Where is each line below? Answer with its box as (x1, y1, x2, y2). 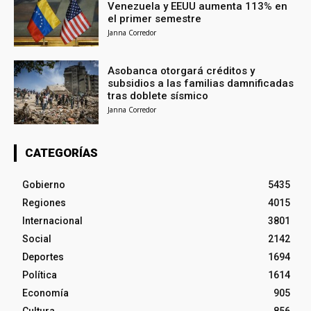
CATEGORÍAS (25, 146, 98, 160)
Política (22, 269, 57, 281)
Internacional (22, 215, 83, 227)
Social (22, 233, 51, 245)
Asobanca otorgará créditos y (108, 65, 255, 78)
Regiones (22, 197, 66, 209)
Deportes (22, 251, 64, 263)
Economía (22, 287, 69, 299)
